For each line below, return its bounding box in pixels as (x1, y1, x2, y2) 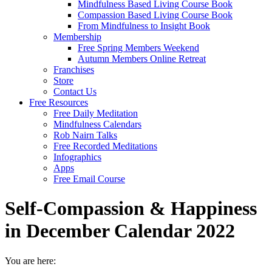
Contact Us (53, 86, 97, 97)
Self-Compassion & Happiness (5, 197, 257, 220)
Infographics (53, 152, 101, 162)
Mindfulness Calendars (53, 119, 141, 129)
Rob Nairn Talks (53, 130, 117, 140)
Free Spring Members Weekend (78, 42, 199, 53)
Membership (53, 32, 101, 42)
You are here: (5, 255, 56, 266)
